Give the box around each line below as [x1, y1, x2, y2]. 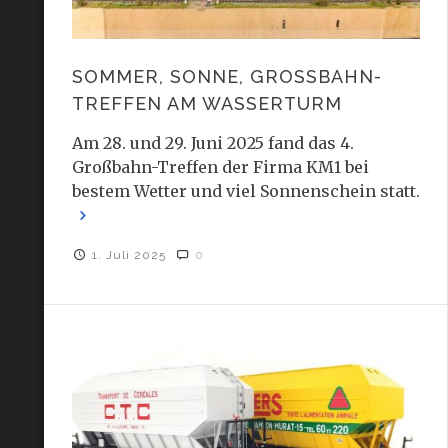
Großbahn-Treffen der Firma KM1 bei [71, 157, 369, 178]
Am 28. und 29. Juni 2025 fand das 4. [71, 133, 354, 154]
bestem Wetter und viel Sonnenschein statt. [71, 181, 420, 202]
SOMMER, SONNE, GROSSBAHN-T [71, 66, 382, 88]
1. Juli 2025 [92, 248, 171, 263]
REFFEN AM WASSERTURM [71, 93, 342, 115]
